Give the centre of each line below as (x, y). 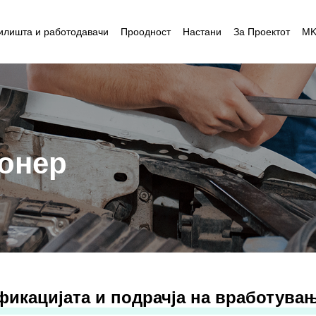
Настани (202, 32)
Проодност (145, 32)
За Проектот (261, 32)
